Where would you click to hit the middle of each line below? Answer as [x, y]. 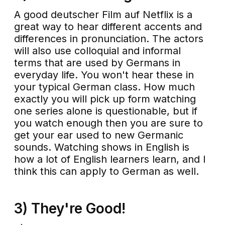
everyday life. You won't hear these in [104, 75]
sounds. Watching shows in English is [102, 147]
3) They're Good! [70, 209]
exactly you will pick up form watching [105, 99]
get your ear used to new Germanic [99, 135]
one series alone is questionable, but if [106, 111]
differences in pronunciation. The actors [109, 39]
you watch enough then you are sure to [109, 123]
